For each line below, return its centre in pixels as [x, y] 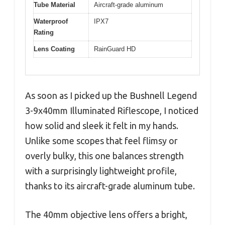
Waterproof [51, 21]
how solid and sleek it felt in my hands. [102, 126]
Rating [44, 32]
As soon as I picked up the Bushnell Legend [111, 96]
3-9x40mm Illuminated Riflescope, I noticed [112, 111]
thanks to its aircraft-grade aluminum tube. [110, 186]
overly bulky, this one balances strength [104, 156]
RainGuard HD [115, 49]
